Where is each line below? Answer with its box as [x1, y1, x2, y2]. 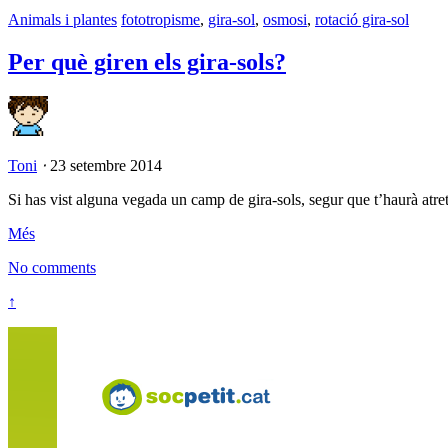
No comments [8, 258, 96, 276]
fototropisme [121, 10, 200, 28]
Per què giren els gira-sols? [8, 48, 286, 75]
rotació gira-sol [315, 10, 409, 28]
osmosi [263, 10, 307, 28]
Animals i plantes [8, 10, 117, 28]
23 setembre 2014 [50, 156, 162, 174]
